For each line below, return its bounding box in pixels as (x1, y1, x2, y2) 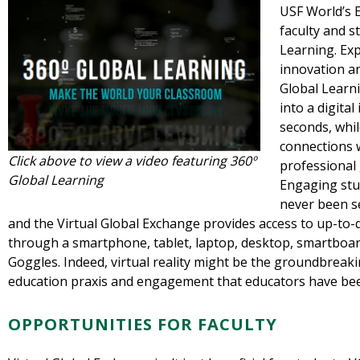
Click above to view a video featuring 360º (8, 151, 256, 170)
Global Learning (8, 170, 104, 189)
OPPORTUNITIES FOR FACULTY (8, 313, 277, 336)
